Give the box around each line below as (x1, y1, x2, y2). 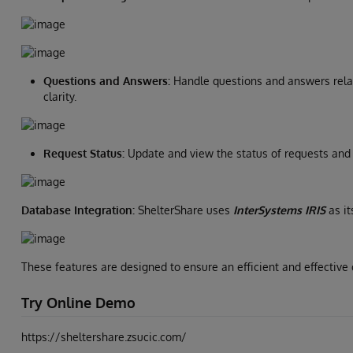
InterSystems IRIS (233, 203, 325, 217)
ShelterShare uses (135, 203, 233, 217)
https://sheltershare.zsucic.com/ (21, 329, 187, 344)
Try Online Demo (21, 294, 136, 312)
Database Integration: (21, 203, 135, 217)
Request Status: (43, 147, 124, 161)
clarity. (43, 90, 76, 104)
